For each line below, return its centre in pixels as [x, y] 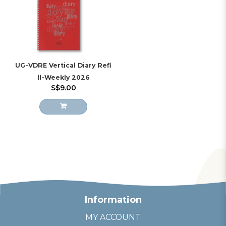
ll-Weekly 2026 [63, 77]
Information [113, 200]
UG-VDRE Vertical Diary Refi [64, 65]
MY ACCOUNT [113, 217]
